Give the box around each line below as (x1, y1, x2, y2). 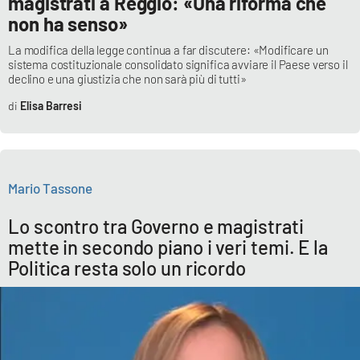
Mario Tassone (8, 179, 92, 196)
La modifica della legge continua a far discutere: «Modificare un (8, 42, 329, 57)
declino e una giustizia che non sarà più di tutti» (8, 71, 247, 86)
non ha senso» (8, 11, 128, 35)
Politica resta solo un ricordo (8, 256, 246, 280)
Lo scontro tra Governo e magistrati (8, 214, 304, 238)
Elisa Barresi (19, 98, 82, 112)
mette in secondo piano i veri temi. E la (8, 235, 328, 259)
